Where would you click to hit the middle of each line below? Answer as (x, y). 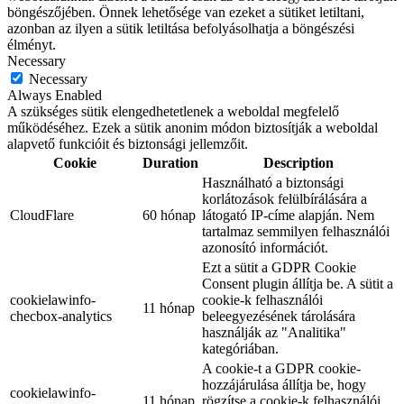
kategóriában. (240, 348)
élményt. (32, 44)
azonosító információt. (265, 247)
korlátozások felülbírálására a (285, 198)
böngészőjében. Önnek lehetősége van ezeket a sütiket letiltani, (186, 12)
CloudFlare (42, 215)
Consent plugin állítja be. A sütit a (298, 283)
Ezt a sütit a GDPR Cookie (279, 267)
